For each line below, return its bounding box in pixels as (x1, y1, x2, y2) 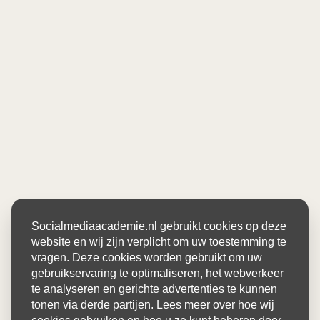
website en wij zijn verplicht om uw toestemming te (31, 236, 286, 249)
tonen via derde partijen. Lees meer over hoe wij (31, 299, 274, 311)
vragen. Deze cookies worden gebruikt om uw (31, 251, 262, 264)
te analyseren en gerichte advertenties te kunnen (31, 283, 277, 296)
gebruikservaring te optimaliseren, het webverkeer (31, 267, 284, 280)
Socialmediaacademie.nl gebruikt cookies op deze (31, 220, 286, 233)
